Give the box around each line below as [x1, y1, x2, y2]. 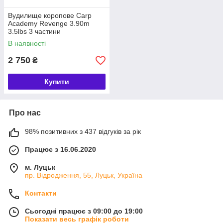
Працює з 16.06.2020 [25, 145, 96, 153]
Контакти [25, 189, 57, 197]
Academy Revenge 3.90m [8, 19, 90, 27]
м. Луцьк [25, 163, 55, 171]
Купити [44, 78, 69, 86]
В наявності [8, 39, 46, 47]
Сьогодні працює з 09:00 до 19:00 [25, 207, 143, 215]
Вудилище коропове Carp [8, 11, 92, 19]
